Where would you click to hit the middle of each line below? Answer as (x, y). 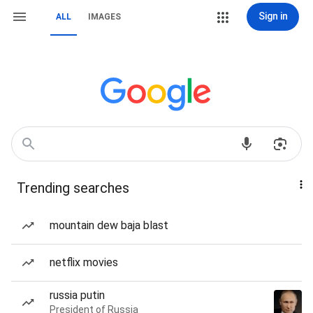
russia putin (77, 295)
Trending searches (73, 188)
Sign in (273, 16)
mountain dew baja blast (109, 225)
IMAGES (104, 17)
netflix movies (84, 262)
